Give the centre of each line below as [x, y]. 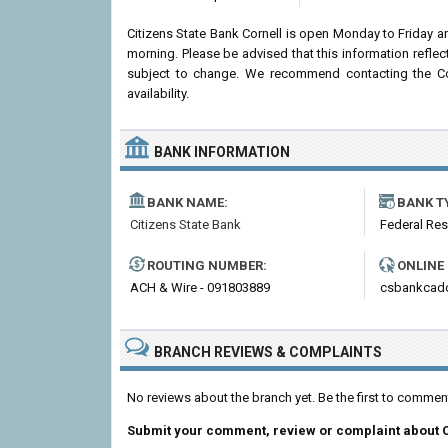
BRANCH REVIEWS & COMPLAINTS [268, 352]
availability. [158, 93]
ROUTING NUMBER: [207, 265]
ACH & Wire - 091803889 [200, 287]
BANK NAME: [187, 202]
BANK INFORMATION [222, 152]
